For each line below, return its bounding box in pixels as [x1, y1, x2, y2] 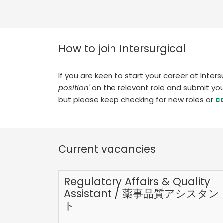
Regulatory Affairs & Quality [64, 174, 210, 189]
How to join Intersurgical [58, 41, 186, 56]
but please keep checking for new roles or [58, 94, 215, 105]
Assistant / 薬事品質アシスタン [64, 186, 219, 201]
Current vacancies [58, 141, 156, 156]
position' [58, 82, 90, 93]
